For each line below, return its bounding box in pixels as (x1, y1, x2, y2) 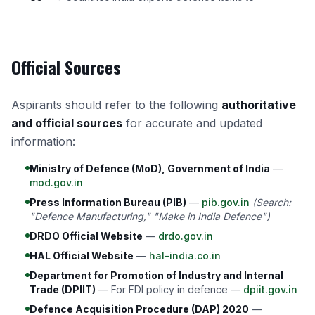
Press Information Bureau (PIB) (30, 196, 186, 208)
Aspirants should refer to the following (11, 98, 221, 112)
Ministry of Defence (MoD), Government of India (30, 162, 270, 174)
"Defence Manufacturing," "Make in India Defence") (30, 210, 270, 222)
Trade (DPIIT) (30, 283, 96, 295)
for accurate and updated (122, 116, 262, 130)
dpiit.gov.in (243, 283, 297, 295)
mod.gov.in (30, 176, 83, 188)
